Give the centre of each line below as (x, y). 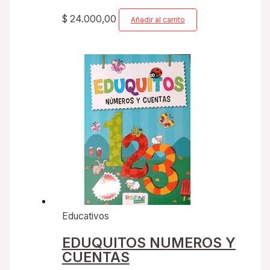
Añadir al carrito (158, 20)
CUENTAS (96, 257)
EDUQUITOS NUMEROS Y (149, 242)
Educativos (85, 216)
